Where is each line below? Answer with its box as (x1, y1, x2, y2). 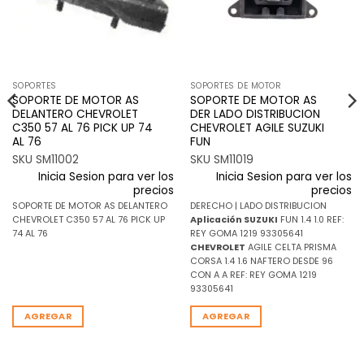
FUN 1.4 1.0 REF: (277, 213, 344, 226)
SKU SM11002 (11, 152, 79, 168)
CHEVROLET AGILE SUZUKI (189, 119, 324, 136)
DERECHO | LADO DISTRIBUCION (189, 199, 327, 212)
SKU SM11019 (189, 152, 253, 168)
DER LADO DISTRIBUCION (189, 106, 320, 122)
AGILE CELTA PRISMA (245, 240, 336, 253)
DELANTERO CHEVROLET (11, 106, 138, 122)
